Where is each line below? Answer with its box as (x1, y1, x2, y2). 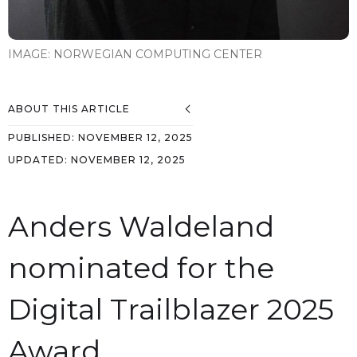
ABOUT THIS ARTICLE (8, 103, 130, 115)
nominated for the (8, 250, 274, 285)
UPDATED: (8, 154, 71, 166)
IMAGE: (8, 47, 53, 61)
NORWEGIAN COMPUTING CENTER (53, 47, 262, 61)
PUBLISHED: (8, 131, 78, 143)
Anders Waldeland (8, 209, 274, 244)
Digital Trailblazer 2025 (8, 292, 334, 327)
